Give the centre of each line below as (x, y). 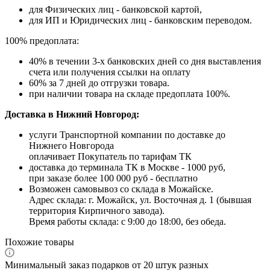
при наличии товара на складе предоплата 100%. (130, 93)
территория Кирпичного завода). (97, 210)
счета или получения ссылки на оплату (110, 72)
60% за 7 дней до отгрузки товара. (99, 83)
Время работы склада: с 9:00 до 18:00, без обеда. (127, 221)
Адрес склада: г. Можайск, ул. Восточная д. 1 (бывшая (140, 199)
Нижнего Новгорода (71, 145)
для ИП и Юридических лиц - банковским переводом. (140, 20)
